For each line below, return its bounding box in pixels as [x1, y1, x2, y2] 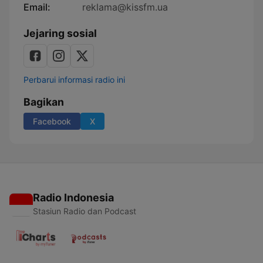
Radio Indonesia [33, 191, 114, 204]
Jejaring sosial [23, 27, 97, 39]
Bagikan [23, 96, 64, 108]
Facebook [33, 116, 71, 126]
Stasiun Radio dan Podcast [33, 206, 136, 216]
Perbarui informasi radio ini [23, 75, 125, 85]
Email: [23, 1, 50, 13]
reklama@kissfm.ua [82, 1, 168, 13]
